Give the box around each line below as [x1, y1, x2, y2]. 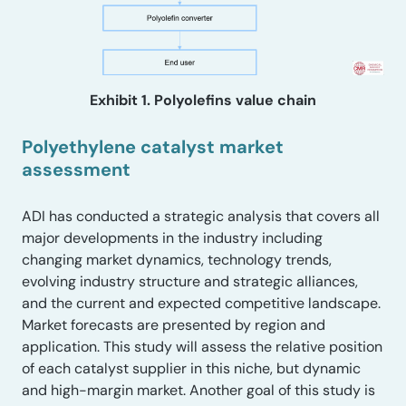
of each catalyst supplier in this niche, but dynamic [22, 358, 361, 378]
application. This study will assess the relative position [22, 336, 382, 356]
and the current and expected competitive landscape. [22, 293, 381, 313]
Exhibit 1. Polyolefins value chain [90, 91, 316, 111]
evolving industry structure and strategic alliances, [22, 271, 358, 291]
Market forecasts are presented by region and [22, 314, 325, 334]
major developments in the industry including [22, 227, 323, 247]
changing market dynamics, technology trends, [22, 249, 332, 269]
